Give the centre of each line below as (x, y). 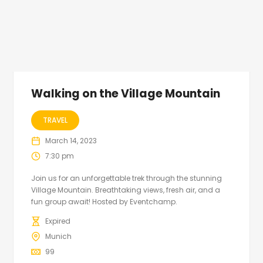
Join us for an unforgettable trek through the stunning (127, 178)
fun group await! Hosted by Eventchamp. (104, 202)
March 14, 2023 (71, 141)
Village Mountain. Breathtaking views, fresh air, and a (126, 190)
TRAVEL (55, 120)
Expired (58, 221)
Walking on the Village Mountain (126, 94)
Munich (59, 237)
